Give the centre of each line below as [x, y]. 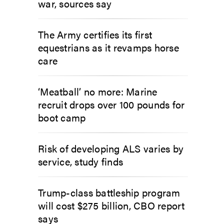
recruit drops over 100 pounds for [111, 104]
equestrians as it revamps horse [108, 47]
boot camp [62, 117]
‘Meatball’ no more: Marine [98, 91]
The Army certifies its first [95, 34]
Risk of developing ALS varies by [111, 148]
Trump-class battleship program [109, 192]
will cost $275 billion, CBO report [111, 205]
